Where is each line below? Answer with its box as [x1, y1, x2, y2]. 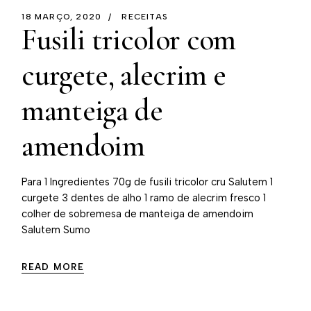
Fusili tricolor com [22, 21, 236, 58]
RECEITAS [121, 12, 168, 22]
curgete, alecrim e [22, 56, 226, 94]
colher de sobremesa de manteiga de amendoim [22, 208, 254, 220]
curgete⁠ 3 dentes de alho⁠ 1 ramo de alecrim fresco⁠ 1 [22, 192, 267, 204]
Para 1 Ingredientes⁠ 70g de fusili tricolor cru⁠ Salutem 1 [22, 176, 274, 188]
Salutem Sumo [22, 224, 91, 236]
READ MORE [22, 262, 85, 273]
